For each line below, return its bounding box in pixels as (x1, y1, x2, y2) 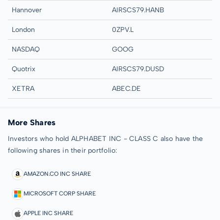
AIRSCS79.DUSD (112, 64, 164, 73)
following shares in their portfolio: (8, 146, 117, 155)
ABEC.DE (112, 84, 141, 93)
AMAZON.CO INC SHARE (24, 170, 91, 177)
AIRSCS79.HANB (112, 5, 164, 14)
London (12, 25, 35, 34)
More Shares (8, 117, 56, 127)
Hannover (12, 5, 42, 14)
